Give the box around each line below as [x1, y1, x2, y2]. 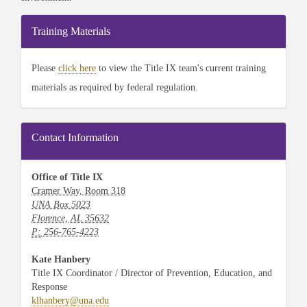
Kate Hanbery [32, 254, 90, 265]
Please [32, 63, 58, 73]
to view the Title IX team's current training [96, 63, 266, 73]
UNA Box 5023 [32, 199, 90, 210]
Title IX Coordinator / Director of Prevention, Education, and [32, 268, 272, 278]
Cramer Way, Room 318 [32, 186, 125, 196]
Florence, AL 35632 [32, 213, 109, 223]
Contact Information [32, 132, 119, 143]
